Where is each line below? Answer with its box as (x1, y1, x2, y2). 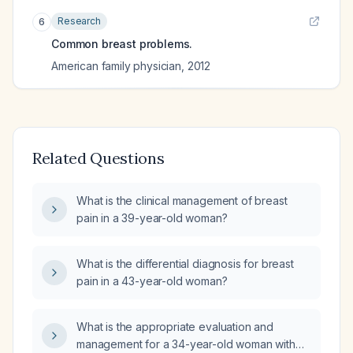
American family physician (51, 59, 181, 72)
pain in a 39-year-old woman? (76, 211, 228, 225)
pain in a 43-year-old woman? (76, 274, 228, 288)
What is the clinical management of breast (76, 194, 288, 207)
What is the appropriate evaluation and (76, 320, 273, 333)
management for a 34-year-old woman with (76, 337, 295, 351)
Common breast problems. (51, 37, 193, 50)
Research (58, 15, 101, 27)
